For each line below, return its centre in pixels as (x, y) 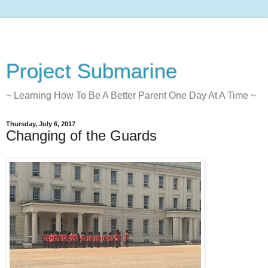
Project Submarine (92, 71)
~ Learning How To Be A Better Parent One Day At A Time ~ (131, 95)
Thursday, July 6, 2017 (41, 124)
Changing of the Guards (81, 135)
